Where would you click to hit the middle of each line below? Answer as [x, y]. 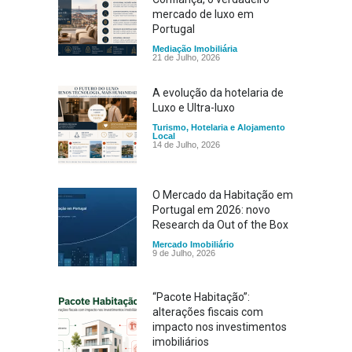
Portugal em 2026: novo [211, 210]
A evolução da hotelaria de [218, 93]
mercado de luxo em [203, 14]
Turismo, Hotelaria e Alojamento [219, 127]
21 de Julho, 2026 [186, 57]
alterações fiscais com [208, 312]
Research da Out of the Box [220, 225]
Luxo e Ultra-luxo [194, 108]
